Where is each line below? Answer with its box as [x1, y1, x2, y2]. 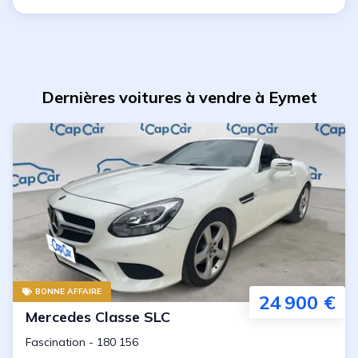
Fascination [26, 335, 86, 349]
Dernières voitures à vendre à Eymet [41, 87, 317, 107]
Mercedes [26, 308, 91, 326]
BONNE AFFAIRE [35, 286, 101, 296]
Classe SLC [95, 308, 170, 326]
